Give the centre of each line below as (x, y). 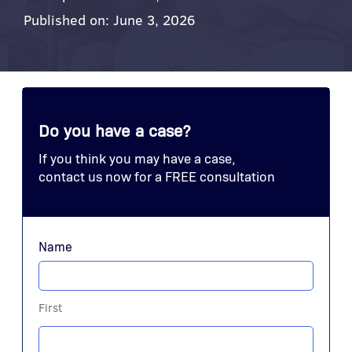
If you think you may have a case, (137, 158)
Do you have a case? (114, 130)
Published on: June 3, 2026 (109, 20)
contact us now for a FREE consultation (157, 176)
